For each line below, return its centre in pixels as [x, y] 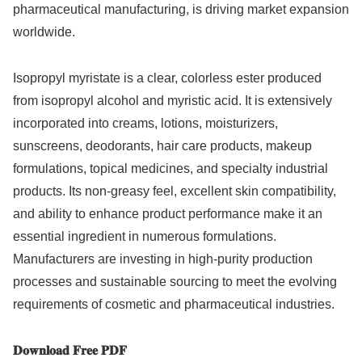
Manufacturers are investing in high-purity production [163, 259]
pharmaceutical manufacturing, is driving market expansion [181, 10]
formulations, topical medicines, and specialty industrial [170, 169]
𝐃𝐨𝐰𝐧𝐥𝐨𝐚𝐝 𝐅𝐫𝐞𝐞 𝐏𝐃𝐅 [70, 350]
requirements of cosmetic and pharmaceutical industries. [174, 305]
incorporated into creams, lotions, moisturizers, [145, 124]
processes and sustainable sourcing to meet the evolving [175, 282]
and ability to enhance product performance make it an [168, 214]
